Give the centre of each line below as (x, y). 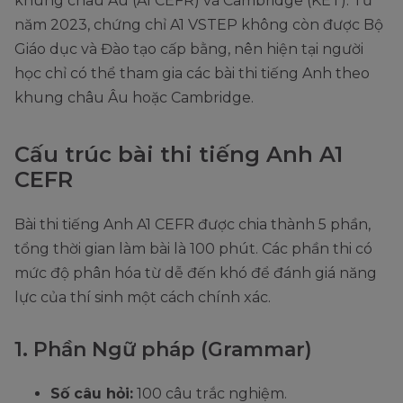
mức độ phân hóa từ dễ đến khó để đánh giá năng (196, 273)
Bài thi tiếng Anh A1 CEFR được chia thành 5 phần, (193, 224)
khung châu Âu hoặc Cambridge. (134, 97)
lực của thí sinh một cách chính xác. (143, 297)
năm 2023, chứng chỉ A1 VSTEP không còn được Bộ (199, 24)
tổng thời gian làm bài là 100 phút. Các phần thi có (193, 248)
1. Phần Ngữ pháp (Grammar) (163, 349)
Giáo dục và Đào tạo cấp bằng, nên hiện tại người (189, 49)
